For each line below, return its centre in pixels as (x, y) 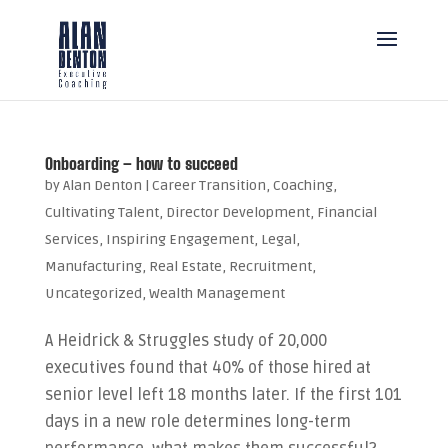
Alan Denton (102, 185)
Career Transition (208, 185)
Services (71, 239)
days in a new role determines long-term (197, 422)
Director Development (237, 212)
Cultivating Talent (101, 212)
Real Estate (185, 266)
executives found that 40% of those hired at (207, 368)
